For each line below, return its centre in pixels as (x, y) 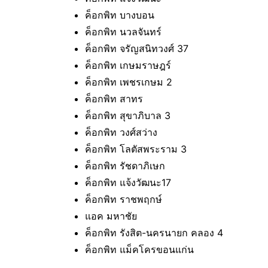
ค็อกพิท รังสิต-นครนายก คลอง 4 (154, 233)
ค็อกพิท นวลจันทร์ (123, 32)
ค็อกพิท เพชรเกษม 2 (129, 82)
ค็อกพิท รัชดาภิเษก (125, 166)
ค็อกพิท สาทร (114, 99)
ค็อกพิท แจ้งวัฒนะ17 (128, 183)
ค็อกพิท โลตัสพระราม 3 (136, 149)
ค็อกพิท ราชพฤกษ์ (124, 200)
